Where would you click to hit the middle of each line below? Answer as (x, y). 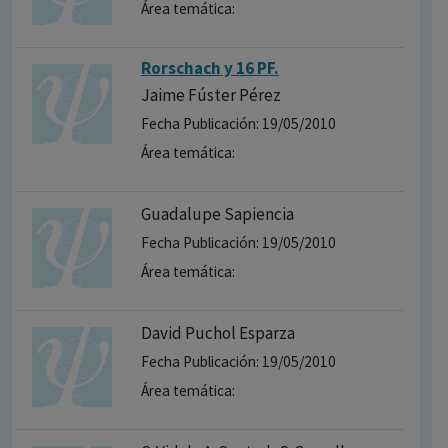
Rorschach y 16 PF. (210, 68)
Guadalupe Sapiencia (217, 214)
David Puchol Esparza (218, 333)
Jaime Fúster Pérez (211, 95)
